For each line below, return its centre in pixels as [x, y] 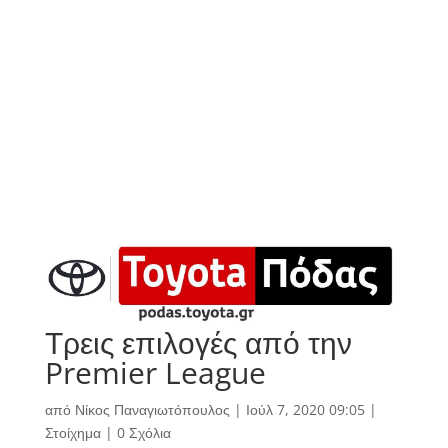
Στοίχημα [72, 433]
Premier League [155, 373]
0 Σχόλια [143, 433]
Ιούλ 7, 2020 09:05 [305, 410]
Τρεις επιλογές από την [198, 343]
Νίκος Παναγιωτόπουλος [152, 410]
